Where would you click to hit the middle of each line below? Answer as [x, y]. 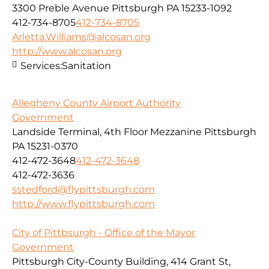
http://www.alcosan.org [67, 51]
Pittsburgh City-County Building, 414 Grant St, [121, 262]
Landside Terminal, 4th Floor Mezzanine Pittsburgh [134, 132]
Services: [41, 65]
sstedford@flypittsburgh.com [83, 190]
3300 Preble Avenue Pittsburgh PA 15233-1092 [122, 8]
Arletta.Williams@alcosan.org [81, 37]
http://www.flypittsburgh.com [83, 204]
